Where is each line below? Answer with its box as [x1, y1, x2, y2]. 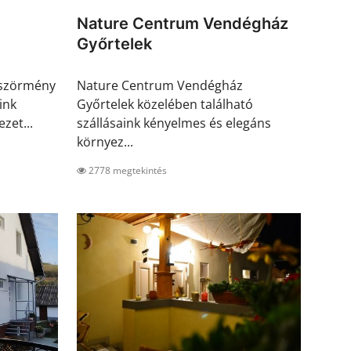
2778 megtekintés [86, 164, 167, 178]
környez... [77, 133, 133, 151]
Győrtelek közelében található [77, 96, 253, 114]
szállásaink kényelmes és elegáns [77, 114, 271, 132]
